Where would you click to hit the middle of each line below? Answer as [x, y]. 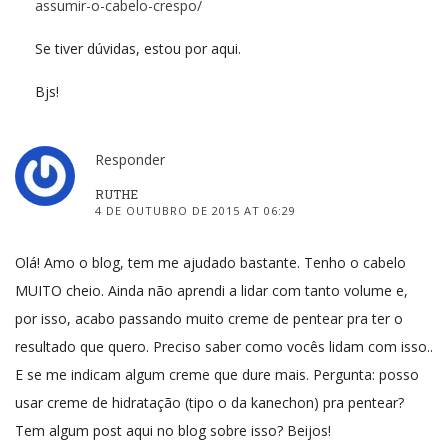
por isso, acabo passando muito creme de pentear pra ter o [209, 318]
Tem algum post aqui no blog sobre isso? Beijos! [173, 430]
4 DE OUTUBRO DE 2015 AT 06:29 [195, 210]
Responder [130, 159]
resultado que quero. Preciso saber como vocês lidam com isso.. [224, 346]
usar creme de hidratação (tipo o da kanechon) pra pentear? [209, 402]
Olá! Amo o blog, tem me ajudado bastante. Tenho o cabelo [210, 262]
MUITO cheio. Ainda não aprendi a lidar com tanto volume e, [211, 290]
